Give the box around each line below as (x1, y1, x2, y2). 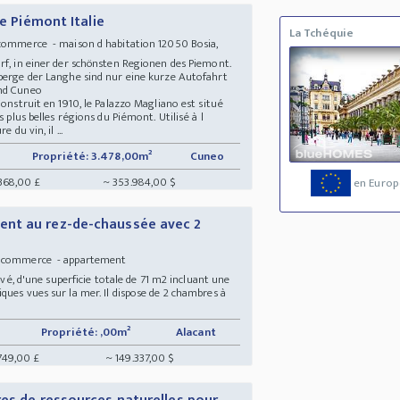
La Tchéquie (288, 23, 354, 44)
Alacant (176, 321, 219, 342)
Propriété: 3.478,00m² (32, 146, 153, 166)
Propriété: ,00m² (41, 321, 131, 342)
